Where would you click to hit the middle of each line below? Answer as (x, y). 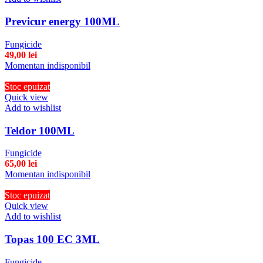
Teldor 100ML (40, 130)
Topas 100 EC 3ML (52, 240)
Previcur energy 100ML (62, 22)
